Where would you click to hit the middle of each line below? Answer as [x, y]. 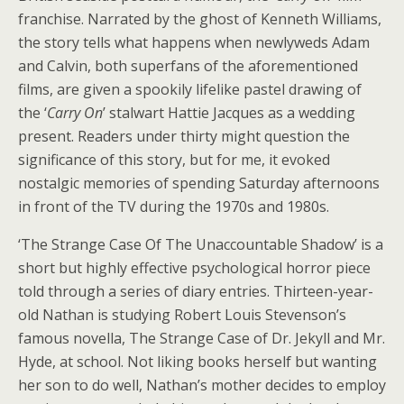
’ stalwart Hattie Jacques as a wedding [229, 113]
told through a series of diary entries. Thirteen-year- [196, 292]
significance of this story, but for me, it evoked [174, 160]
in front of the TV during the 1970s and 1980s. [174, 207]
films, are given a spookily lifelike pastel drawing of [190, 90]
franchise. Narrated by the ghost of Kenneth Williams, [200, 19]
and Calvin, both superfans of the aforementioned [188, 66]
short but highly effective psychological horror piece [194, 268]
